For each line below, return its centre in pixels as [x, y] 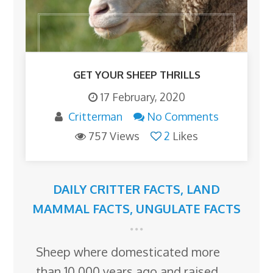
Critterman [95, 116]
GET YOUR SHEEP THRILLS [136, 74]
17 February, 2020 [142, 97]
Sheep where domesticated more [128, 251]
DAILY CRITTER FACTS [117, 189]
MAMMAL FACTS [81, 208]
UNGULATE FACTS [188, 208]
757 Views [114, 136]
